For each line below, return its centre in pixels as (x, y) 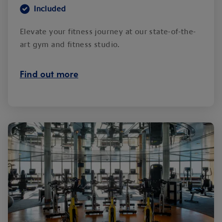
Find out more (49, 74)
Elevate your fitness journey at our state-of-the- (108, 32)
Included (50, 9)
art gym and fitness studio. (71, 45)
